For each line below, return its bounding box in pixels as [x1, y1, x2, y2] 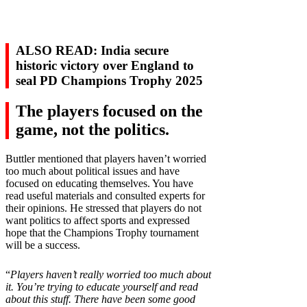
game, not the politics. [16, 121, 169, 139]
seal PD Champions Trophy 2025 [16, 73, 203, 88]
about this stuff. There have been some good [5, 293, 195, 306]
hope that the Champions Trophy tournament [5, 227, 199, 239]
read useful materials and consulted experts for [5, 190, 205, 202]
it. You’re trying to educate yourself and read [5, 281, 198, 293]
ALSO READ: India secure [16, 43, 169, 58]
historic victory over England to [16, 58, 194, 73]
